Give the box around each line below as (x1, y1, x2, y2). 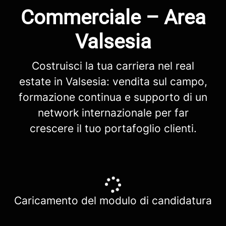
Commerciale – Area (20, 6, 206, 29)
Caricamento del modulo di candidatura (14, 194, 212, 207)
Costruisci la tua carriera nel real (32, 60, 194, 72)
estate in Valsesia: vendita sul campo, (19, 75, 207, 88)
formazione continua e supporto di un (19, 91, 207, 103)
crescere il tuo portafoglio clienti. (29, 122, 197, 135)
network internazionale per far (37, 106, 189, 119)
